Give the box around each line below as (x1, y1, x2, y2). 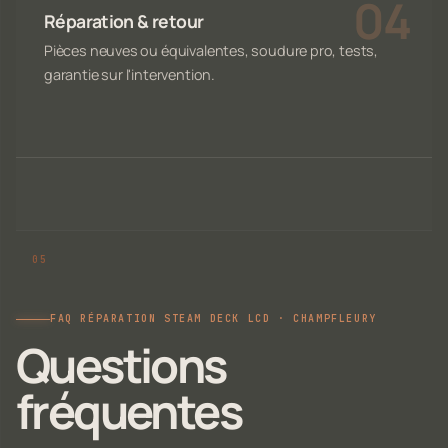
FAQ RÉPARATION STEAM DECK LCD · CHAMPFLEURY (50, 312, 377, 326)
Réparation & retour (44, 8, 204, 33)
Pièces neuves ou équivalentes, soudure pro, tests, (44, 40, 379, 60)
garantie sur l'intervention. (44, 64, 215, 84)
